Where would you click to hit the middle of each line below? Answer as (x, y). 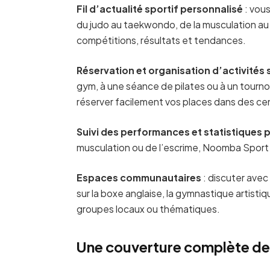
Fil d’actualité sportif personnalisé (160, 8)
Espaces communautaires (139, 178)
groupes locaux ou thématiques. (149, 209)
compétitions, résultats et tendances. (162, 40)
